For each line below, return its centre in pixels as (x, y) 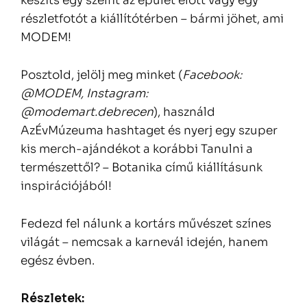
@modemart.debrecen (87, 112)
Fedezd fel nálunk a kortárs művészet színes (146, 224)
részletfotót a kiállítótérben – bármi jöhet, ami (152, 19)
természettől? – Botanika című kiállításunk (142, 168)
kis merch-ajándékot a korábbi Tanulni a (137, 149)
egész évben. (58, 261)
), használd (184, 112)
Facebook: (212, 75)
